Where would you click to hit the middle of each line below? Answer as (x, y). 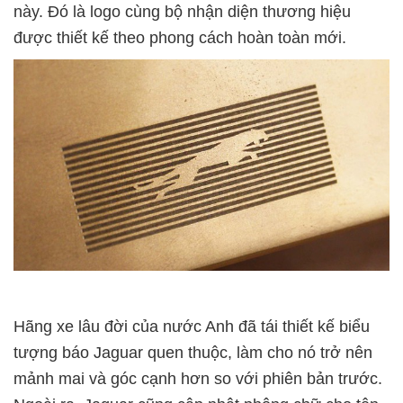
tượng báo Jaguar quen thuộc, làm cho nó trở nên (193, 353)
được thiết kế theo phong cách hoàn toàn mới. (180, 38)
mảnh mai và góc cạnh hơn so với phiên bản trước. (198, 379)
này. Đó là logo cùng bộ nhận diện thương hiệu (182, 12)
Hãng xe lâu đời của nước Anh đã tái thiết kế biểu (192, 327)
